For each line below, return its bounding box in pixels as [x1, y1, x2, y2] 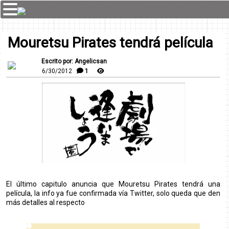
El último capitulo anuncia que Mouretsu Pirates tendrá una [6, 180, 221, 188]
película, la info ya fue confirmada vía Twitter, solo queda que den [6, 189, 221, 197]
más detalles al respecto [6, 198, 85, 207]
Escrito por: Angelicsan [41, 58, 107, 65]
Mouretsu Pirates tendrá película [8, 34, 213, 51]
